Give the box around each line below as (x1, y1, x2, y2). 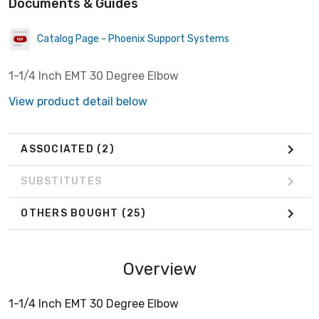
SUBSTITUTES (21, 175, 102, 188)
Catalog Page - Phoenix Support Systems (37, 33, 229, 46)
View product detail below (9, 94, 147, 108)
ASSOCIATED (21, 143, 97, 156)
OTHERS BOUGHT (21, 207, 122, 220)
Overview (122, 258, 197, 279)
